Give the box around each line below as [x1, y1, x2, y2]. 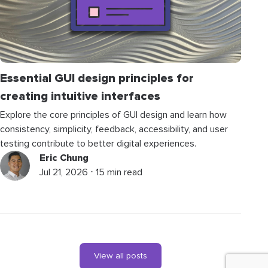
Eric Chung [39, 152, 89, 165]
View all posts [94, 252, 148, 261]
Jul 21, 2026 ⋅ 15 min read [39, 167, 142, 178]
